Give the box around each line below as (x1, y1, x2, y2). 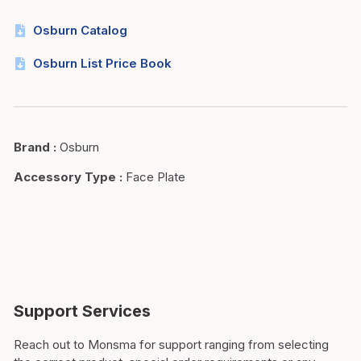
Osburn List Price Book (33, 56, 172, 71)
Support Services (14, 301, 151, 321)
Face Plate (126, 169, 185, 185)
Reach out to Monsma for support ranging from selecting (14, 337, 329, 352)
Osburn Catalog (33, 23, 127, 38)
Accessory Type (14, 169, 116, 185)
